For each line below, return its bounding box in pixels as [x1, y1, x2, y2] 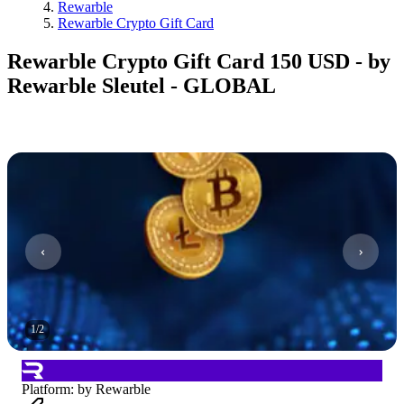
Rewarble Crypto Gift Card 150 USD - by [7, 49, 390, 73]
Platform [22, 381, 70, 397]
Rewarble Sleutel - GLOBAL [7, 73, 276, 97]
